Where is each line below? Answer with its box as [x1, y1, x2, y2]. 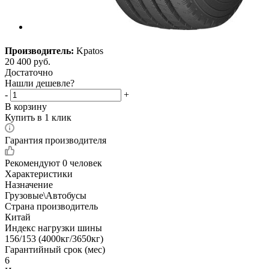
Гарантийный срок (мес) [5, 244, 105, 255]
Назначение [5, 179, 53, 190]
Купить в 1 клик [5, 112, 71, 122]
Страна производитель [5, 201, 98, 211]
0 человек [62, 157, 102, 168]
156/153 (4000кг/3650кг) [5, 233, 103, 244]
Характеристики [5, 168, 73, 179]
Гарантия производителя [5, 134, 106, 145]
